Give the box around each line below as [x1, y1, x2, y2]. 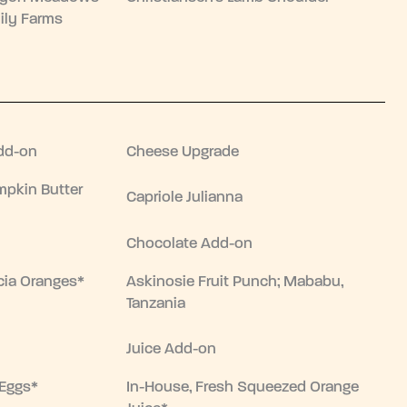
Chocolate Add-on [126, 235, 253, 252]
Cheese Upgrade [126, 144, 240, 160]
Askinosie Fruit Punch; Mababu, [126, 273, 344, 290]
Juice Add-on [126, 342, 217, 358]
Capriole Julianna [126, 190, 243, 206]
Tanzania [126, 295, 186, 312]
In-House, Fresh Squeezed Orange [126, 380, 360, 396]
